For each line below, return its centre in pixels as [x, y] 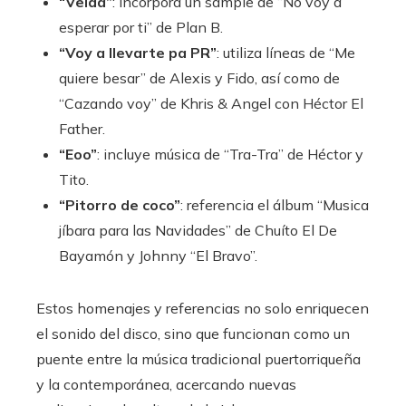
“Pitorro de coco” [120, 204]
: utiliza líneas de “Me [286, 52]
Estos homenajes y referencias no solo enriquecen [203, 308]
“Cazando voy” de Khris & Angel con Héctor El [211, 103]
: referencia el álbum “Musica [275, 204]
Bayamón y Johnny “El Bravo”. [158, 255]
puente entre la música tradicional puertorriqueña [198, 358]
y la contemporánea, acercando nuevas [166, 384]
